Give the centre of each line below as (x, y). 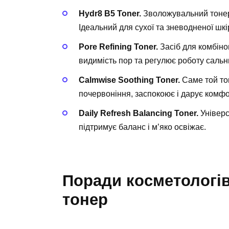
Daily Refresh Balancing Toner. (139, 113)
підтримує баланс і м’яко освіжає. (142, 127)
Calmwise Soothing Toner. (129, 80)
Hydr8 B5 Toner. (110, 13)
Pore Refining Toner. (118, 47)
